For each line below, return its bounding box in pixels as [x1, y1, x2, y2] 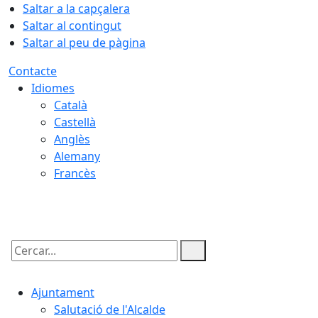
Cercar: [8, 255, 46, 270]
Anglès [54, 131, 90, 147]
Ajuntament [31, 285, 94, 300]
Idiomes [31, 80, 75, 96]
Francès [54, 165, 96, 181]
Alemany [54, 148, 100, 164]
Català [54, 97, 87, 113]
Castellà [54, 114, 96, 130]
